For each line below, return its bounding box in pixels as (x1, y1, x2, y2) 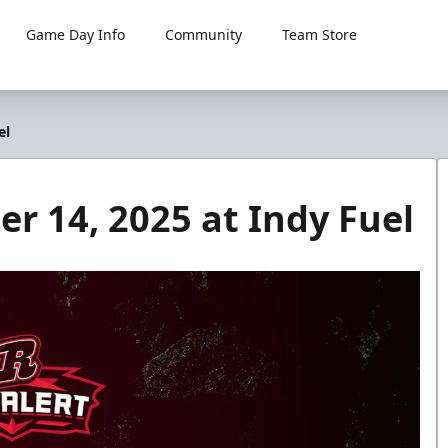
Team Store (282, 25, 358, 44)
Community (165, 25, 243, 44)
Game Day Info (26, 25, 126, 44)
